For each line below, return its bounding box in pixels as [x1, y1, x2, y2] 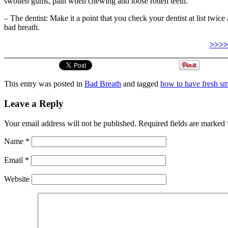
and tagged [121, 79, 160, 89]
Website [4, 174, 30, 183]
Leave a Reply [4, 98, 64, 109]
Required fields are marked [136, 119, 227, 128]
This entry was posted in [4, 79, 84, 89]
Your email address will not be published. [4, 119, 136, 128]
